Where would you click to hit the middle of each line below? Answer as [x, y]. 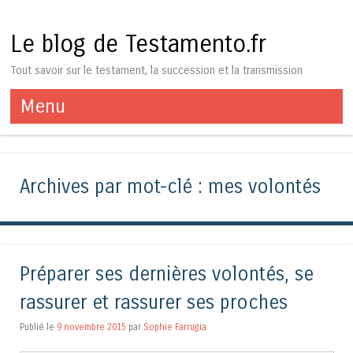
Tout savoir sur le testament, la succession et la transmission [157, 70]
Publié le [38, 327]
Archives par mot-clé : [114, 188]
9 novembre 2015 [91, 327]
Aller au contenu [56, 132]
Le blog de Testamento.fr [139, 45]
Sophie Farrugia [175, 327]
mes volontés [264, 188]
